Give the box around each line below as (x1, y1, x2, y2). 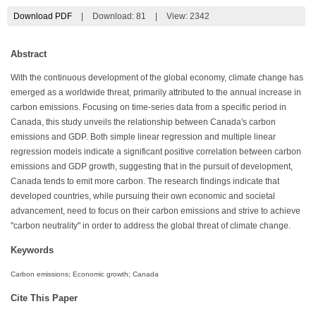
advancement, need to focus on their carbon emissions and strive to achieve (11, 206, 300, 215)
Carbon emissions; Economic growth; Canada (11, 269, 159, 278)
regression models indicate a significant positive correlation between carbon (11, 147, 301, 156)
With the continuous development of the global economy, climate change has (11, 73, 303, 82)
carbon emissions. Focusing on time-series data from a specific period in (11, 102, 286, 111)
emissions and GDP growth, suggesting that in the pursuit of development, (11, 162, 293, 171)
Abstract (11, 48, 47, 59)
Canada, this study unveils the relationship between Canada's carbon (11, 117, 276, 126)
